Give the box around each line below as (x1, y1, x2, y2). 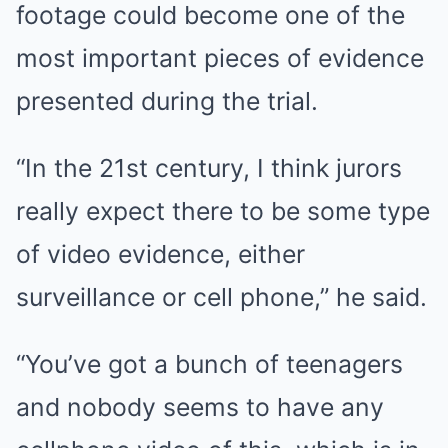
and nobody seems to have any (16, 392, 384, 422)
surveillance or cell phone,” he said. (16, 282, 427, 312)
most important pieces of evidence (16, 43, 424, 73)
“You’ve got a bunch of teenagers (16, 349, 403, 379)
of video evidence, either (16, 239, 305, 269)
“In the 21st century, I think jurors (16, 153, 402, 183)
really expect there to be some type (16, 196, 430, 226)
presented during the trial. (16, 86, 318, 116)
